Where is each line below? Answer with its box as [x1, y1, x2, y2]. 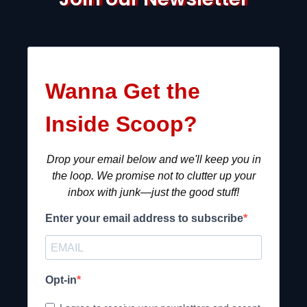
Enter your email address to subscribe [45, 212, 243, 225]
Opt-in [45, 273, 77, 286]
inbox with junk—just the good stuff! [68, 186, 239, 199]
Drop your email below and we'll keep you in [46, 153, 261, 166]
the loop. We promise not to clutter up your [51, 170, 256, 182]
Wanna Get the [45, 79, 200, 104]
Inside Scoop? [45, 112, 197, 137]
